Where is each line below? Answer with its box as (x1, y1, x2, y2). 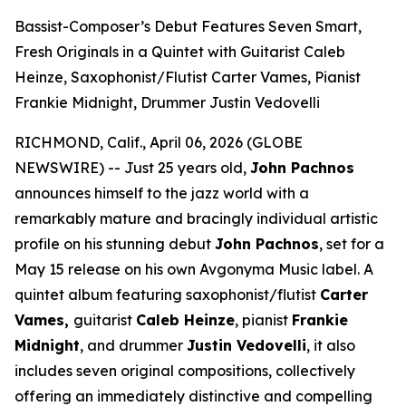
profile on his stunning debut (14, 235, 215, 253)
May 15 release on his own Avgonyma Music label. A (14, 260, 373, 278)
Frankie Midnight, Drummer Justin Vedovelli (14, 93, 320, 111)
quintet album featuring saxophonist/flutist (14, 285, 320, 304)
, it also (306, 336, 355, 354)
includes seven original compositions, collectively (14, 362, 355, 380)
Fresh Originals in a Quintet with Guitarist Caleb (14, 43, 345, 61)
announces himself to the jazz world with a (14, 184, 309, 202)
